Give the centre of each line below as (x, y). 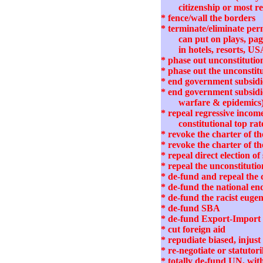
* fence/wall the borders (208, 18)
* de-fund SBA (190, 208)
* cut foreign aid (193, 230)
